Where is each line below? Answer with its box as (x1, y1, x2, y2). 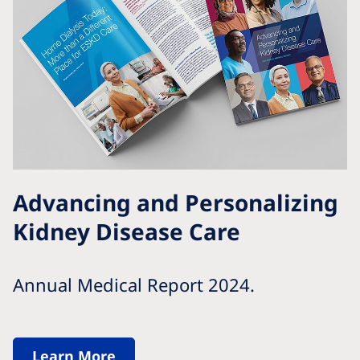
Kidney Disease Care (13, 215, 240, 247)
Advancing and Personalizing (13, 186, 338, 218)
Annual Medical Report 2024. (13, 272, 255, 297)
